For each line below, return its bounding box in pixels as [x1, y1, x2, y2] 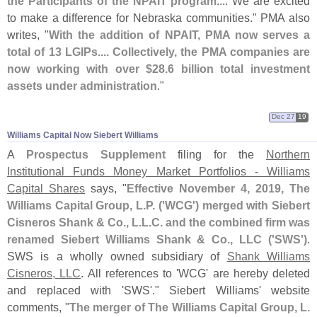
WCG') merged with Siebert [164, 198, 311, 212]
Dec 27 [271, 113, 295, 121]
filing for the [166, 147, 266, 161]
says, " [85, 181, 127, 195]
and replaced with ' [7, 283, 124, 296]
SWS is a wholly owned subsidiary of [7, 249, 227, 263]
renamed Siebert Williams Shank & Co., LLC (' [7, 232, 275, 246]
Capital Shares [7, 181, 85, 195]
